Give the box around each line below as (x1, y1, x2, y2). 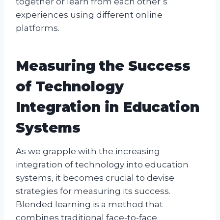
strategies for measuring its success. (16, 186, 170, 196)
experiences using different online (16, 9, 163, 20)
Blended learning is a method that (16, 199, 163, 209)
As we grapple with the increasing (16, 146, 160, 156)
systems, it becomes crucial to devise (16, 172, 174, 183)
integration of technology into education (16, 159, 189, 169)
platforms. (16, 23, 59, 33)
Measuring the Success (16, 57, 191, 74)
